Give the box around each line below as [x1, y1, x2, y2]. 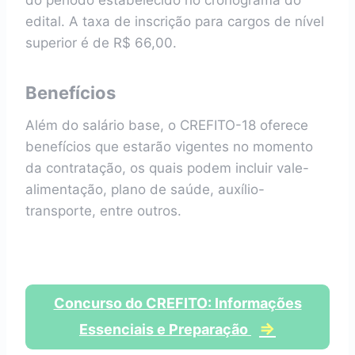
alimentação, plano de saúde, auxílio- [25, 181, 265, 197]
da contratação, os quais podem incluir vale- [25, 160, 309, 176]
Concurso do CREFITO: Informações [53, 295, 302, 311]
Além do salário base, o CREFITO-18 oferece [25, 117, 308, 133]
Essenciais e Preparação [79, 321, 251, 338]
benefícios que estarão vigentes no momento [25, 139, 313, 155]
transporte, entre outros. [25, 203, 181, 219]
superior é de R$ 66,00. [25, 35, 177, 51]
